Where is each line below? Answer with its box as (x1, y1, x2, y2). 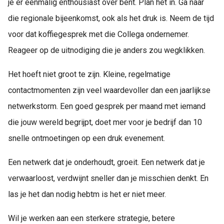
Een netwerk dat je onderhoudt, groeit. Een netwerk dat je (8, 157, 205, 167)
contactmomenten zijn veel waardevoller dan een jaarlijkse (8, 85, 210, 95)
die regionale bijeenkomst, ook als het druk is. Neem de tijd (8, 13, 214, 23)
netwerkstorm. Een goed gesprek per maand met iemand (8, 101, 205, 111)
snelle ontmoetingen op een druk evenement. (8, 133, 165, 143)
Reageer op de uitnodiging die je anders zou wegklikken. (8, 45, 205, 55)
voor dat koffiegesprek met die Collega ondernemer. (8, 29, 189, 39)
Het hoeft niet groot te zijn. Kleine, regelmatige (8, 69, 170, 79)
